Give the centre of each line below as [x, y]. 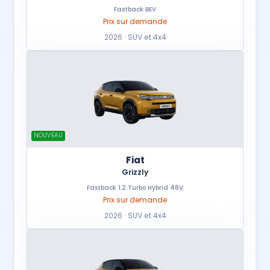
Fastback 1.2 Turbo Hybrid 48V [135, 188]
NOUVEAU [48, 136]
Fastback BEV [135, 10]
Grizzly [135, 172]
